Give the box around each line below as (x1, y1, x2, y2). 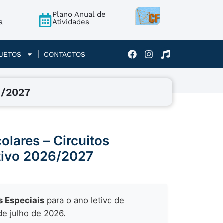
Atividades (52, 17, 89, 26)
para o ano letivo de (44, 195, 125, 205)
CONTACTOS (44, 50, 85, 58)
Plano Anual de (52, 9, 106, 19)
